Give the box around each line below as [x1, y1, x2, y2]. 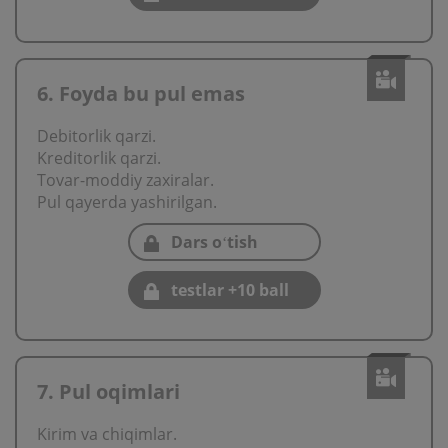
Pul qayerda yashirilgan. [37, 191, 217, 213]
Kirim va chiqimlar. [37, 423, 177, 445]
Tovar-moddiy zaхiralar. [37, 169, 214, 191]
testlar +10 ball [170, 279, 289, 301]
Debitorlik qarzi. [37, 125, 156, 147]
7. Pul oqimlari [37, 378, 180, 405]
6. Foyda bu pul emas [37, 80, 245, 107]
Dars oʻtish [170, 231, 258, 253]
